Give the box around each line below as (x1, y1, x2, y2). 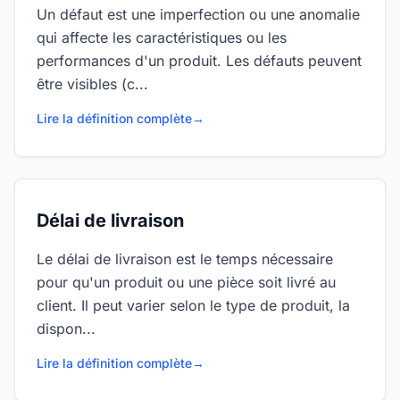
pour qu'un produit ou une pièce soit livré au (37, 273, 336, 291)
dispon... (37, 320, 96, 337)
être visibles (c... (37, 75, 148, 93)
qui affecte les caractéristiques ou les (37, 29, 287, 46)
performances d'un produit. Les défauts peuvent (37, 52, 362, 70)
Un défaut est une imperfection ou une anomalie (37, 5, 360, 23)
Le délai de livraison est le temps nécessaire (37, 250, 333, 268)
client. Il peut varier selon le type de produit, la (37, 296, 350, 314)
